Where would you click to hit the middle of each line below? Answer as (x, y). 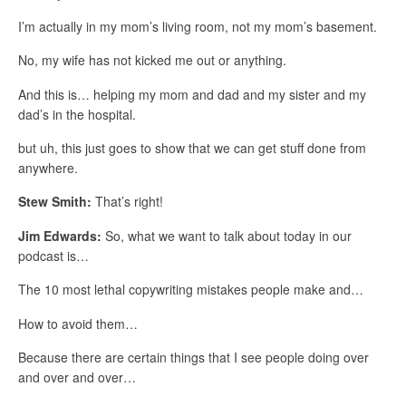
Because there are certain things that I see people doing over (193, 358)
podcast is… (53, 255)
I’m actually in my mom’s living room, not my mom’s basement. (198, 26)
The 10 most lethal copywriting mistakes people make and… (191, 290)
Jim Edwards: (60, 235)
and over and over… (77, 377)
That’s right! (127, 202)
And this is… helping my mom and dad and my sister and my (192, 94)
